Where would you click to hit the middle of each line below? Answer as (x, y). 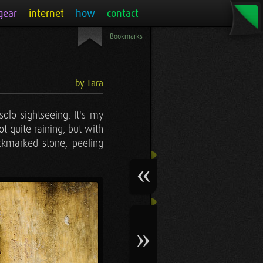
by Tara (89, 84)
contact (123, 14)
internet (46, 14)
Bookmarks (126, 36)
